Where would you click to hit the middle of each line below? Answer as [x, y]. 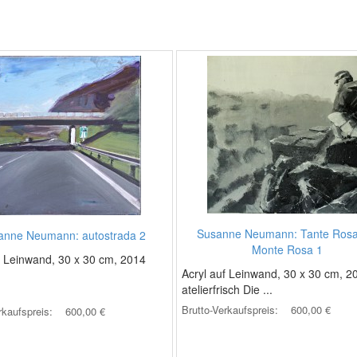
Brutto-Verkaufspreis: [231, 310]
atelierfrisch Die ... [227, 289]
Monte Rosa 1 [287, 249]
